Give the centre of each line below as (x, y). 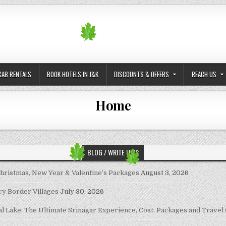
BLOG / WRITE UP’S (113, 152)
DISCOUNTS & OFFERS (142, 74)
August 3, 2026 (165, 173)
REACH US (204, 74)
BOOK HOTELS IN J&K (73, 74)
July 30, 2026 (82, 192)
